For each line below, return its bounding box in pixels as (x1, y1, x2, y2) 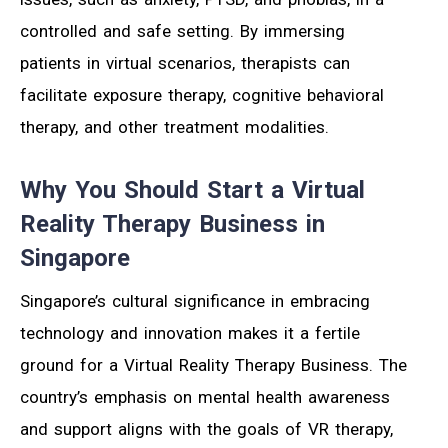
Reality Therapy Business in (20, 210, 325, 239)
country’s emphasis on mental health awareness (20, 387, 390, 408)
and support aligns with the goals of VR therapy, (20, 419, 393, 440)
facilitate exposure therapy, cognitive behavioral (20, 85, 384, 106)
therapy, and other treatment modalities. (20, 117, 329, 138)
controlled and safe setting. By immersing (20, 21, 345, 42)
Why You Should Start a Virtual (20, 176, 365, 205)
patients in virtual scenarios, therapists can (20, 53, 350, 74)
